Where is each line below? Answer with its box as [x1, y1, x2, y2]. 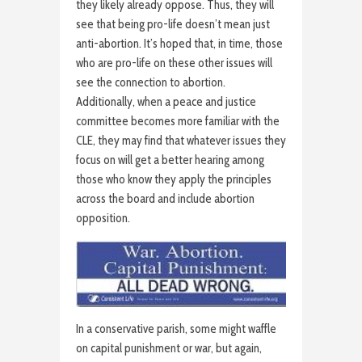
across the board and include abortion [76, 191, 255, 206]
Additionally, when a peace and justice [76, 94, 256, 109]
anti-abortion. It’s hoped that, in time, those [76, 36, 283, 51]
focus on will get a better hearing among [76, 152, 264, 167]
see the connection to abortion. [76, 74, 225, 90]
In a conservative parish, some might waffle [76, 322, 276, 337]
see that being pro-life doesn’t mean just [76, 16, 270, 32]
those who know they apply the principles [76, 171, 271, 187]
